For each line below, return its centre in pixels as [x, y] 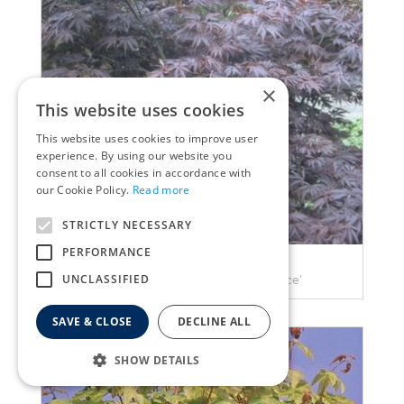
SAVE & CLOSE [92, 321]
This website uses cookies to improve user [147, 138]
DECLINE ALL [214, 321]
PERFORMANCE [107, 252]
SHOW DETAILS [157, 360]
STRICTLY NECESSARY [127, 225]
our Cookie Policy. [84, 190]
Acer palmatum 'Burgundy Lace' [202, 280]
